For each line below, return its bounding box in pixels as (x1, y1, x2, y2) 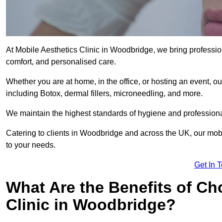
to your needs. (6, 141, 55, 150)
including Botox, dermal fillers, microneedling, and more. (6, 89, 203, 98)
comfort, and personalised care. (6, 57, 116, 66)
